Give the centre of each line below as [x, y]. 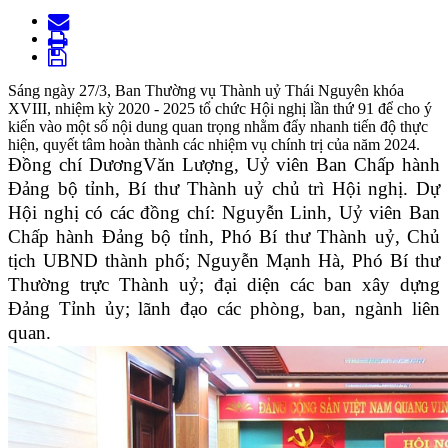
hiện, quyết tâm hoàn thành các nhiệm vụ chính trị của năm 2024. [214, 145]
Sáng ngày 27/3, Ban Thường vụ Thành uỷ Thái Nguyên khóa [206, 91]
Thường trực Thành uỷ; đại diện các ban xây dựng [224, 285]
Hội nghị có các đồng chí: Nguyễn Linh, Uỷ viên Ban [224, 213]
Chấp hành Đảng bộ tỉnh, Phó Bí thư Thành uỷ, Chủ [224, 237]
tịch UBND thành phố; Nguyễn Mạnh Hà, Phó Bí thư [224, 261]
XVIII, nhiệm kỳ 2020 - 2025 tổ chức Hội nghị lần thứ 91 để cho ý [220, 109]
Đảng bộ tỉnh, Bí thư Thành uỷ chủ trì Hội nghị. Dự [224, 189]
